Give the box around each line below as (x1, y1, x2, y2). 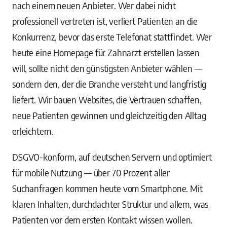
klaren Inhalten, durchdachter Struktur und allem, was (12, 198, 209, 210)
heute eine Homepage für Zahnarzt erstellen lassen (12, 47, 200, 58)
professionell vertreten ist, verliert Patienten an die (12, 15, 198, 27)
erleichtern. (12, 125, 54, 137)
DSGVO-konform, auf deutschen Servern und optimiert (12, 151, 212, 163)
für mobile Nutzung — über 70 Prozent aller (12, 167, 170, 178)
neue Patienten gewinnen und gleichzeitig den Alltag (12, 109, 206, 121)
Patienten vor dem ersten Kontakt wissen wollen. (12, 214, 193, 225)
